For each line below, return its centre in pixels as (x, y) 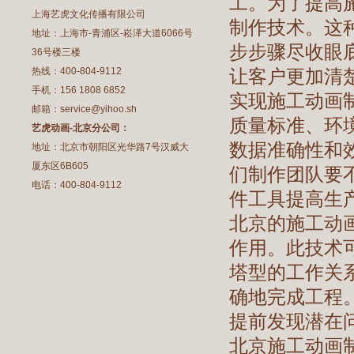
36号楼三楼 (56, 52)
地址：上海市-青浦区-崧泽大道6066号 (112, 33)
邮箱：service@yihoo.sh (84, 109)
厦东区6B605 (60, 166)
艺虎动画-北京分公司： (81, 128)
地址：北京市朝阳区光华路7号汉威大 (110, 147)
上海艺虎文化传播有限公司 (88, 14)
